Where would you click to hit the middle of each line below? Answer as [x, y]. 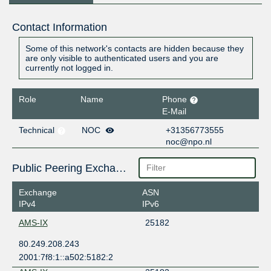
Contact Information [59, 28]
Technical [38, 130]
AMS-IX [33, 223]
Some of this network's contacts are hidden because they [134, 49]
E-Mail [175, 111]
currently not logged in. [69, 68]
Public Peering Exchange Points [121, 168]
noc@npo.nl [189, 141]
